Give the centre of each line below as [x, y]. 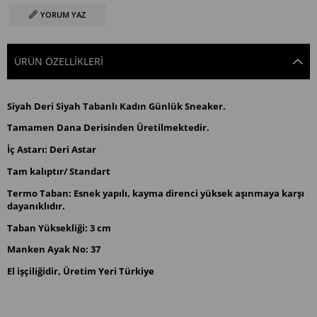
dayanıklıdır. [36, 206]
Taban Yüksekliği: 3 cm [59, 227]
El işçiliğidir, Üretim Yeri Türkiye [81, 271]
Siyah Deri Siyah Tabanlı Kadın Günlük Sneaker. [116, 106]
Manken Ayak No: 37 [54, 249]
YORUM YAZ [63, 14]
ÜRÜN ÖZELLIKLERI [59, 61]
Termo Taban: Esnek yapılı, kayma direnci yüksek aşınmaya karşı [156, 193]
